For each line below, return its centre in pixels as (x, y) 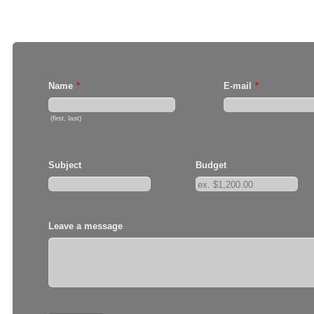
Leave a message (85, 226)
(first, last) (66, 118)
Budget (211, 165)
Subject (64, 165)
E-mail (237, 86)
